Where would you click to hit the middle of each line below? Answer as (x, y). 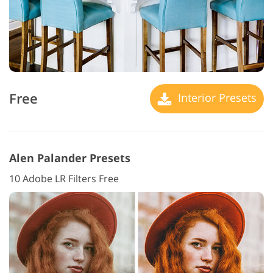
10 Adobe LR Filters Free (64, 178)
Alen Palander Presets (70, 158)
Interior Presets (216, 97)
